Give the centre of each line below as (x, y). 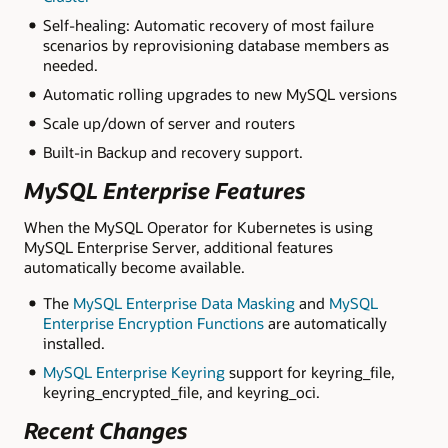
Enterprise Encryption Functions (153, 322)
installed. (73, 342)
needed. (70, 65)
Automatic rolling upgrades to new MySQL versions (219, 94)
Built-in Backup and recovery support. (172, 151)
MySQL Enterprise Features (165, 191)
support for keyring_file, (309, 371)
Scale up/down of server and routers (168, 122)
